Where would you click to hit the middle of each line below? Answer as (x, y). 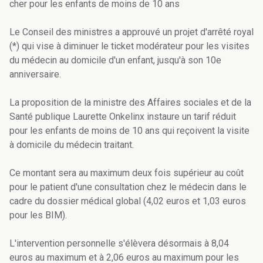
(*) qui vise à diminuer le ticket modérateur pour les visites (129, 46)
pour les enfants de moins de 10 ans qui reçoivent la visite (129, 131)
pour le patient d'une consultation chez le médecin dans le (128, 187)
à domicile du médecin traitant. (72, 145)
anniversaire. (35, 75)
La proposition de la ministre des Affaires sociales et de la (130, 103)
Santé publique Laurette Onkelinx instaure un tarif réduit (123, 117)
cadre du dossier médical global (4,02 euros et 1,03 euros (128, 201)
